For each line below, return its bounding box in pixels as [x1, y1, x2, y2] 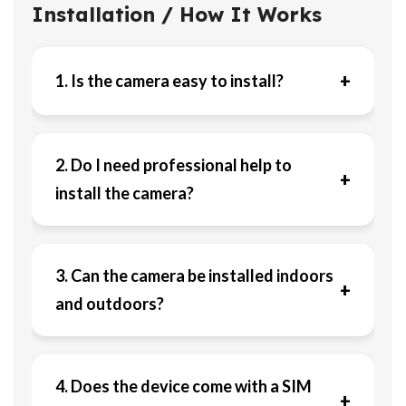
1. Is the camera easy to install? [55, 71, 284, 91]
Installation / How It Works [32, 2, 322, 27]
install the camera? [55, 183, 194, 203]
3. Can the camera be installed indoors [55, 266, 333, 285]
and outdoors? [55, 294, 164, 314]
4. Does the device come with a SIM [55, 376, 312, 396]
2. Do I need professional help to [55, 155, 292, 175]
